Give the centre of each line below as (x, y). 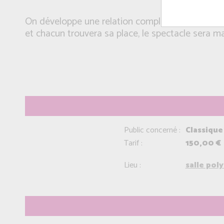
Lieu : (132, 165)
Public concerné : (152, 130)
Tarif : (133, 143)
